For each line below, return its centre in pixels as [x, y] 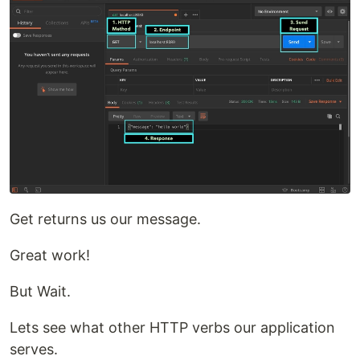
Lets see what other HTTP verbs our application [172, 328]
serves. [34, 350]
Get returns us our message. [105, 219]
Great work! [50, 256]
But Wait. [40, 292]
